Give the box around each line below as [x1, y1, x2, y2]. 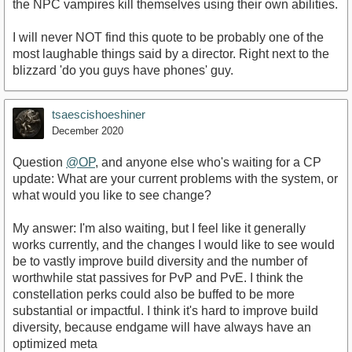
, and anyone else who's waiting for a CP [95, 155, 321, 169]
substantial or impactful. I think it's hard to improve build [13, 303, 318, 317]
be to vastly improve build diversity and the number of [13, 254, 307, 268]
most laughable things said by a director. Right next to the [13, 46, 329, 60]
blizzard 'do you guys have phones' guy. [13, 63, 233, 77]
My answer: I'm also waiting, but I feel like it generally [13, 221, 306, 235]
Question [13, 155, 66, 169]
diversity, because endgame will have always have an [13, 320, 311, 334]
